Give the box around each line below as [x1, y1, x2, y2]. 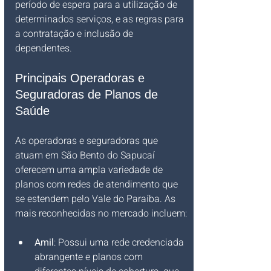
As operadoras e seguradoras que [15, 134, 160, 148]
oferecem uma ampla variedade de [15, 163, 165, 177]
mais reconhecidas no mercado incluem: [15, 206, 187, 221]
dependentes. [15, 41, 72, 56]
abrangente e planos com [34, 250, 145, 264]
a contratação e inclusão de [15, 27, 135, 41]
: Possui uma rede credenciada [54, 235, 186, 250]
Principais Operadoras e [15, 71, 148, 85]
